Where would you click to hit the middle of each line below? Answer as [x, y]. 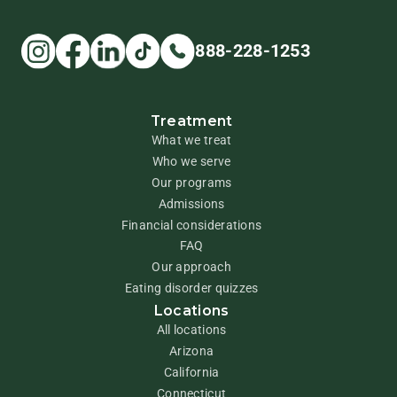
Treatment [191, 121]
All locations [191, 330]
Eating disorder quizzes [191, 288]
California [191, 373]
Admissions [191, 203]
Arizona [192, 351]
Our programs [191, 182]
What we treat [191, 140]
